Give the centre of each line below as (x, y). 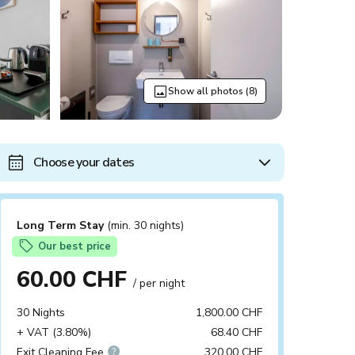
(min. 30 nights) (145, 225)
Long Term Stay (62, 225)
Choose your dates (84, 162)
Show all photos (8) (213, 91)
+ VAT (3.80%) (54, 332)
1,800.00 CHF (229, 313)
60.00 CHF (75, 280)
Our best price (74, 246)
